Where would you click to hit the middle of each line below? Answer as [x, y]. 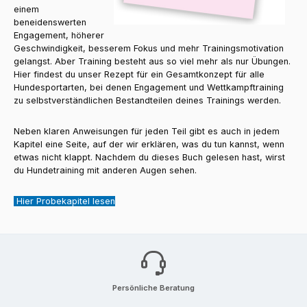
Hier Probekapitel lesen [66, 201]
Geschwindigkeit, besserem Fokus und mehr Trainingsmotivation [149, 49]
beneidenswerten [50, 23]
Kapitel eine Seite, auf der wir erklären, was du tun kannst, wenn [149, 145]
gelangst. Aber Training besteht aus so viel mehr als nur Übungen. [152, 62]
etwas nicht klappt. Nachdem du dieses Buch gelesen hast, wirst [149, 158]
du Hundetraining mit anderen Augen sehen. [105, 171]
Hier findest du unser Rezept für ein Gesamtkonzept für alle [139, 75]
